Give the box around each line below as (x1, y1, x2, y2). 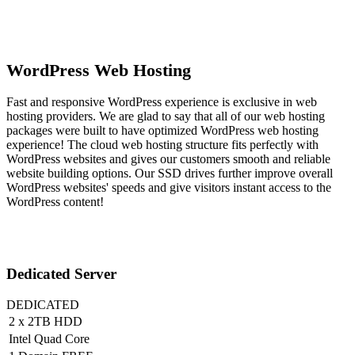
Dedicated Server (6, 265, 116, 283)
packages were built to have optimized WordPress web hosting (6, 124, 319, 138)
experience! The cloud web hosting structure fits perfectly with (6, 138, 319, 152)
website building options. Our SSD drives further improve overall (6, 166, 333, 181)
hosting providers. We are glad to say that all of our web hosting (6, 109, 325, 124)
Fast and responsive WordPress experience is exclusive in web (6, 95, 317, 109)
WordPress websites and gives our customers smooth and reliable (6, 152, 330, 166)
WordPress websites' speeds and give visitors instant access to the (6, 181, 331, 195)
